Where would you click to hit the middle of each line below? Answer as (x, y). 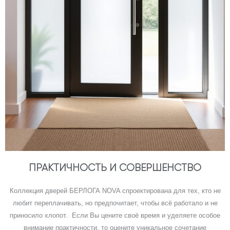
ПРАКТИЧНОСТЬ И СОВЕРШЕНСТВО (115, 168)
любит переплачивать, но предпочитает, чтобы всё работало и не (115, 203)
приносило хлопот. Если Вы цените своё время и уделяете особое (115, 215)
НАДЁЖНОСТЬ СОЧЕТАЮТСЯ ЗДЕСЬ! (115, 207)
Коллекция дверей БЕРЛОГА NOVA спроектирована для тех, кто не (115, 190)
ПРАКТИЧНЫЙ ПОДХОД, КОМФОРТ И (115, 198)
